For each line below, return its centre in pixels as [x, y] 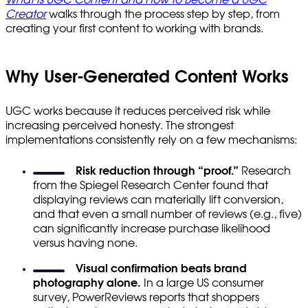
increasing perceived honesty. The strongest [120, 125]
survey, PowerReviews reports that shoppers [146, 297]
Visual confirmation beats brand [161, 268]
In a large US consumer [202, 283]
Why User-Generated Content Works [147, 77]
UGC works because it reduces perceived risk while [138, 111]
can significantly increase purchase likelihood [152, 229]
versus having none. [85, 243]
